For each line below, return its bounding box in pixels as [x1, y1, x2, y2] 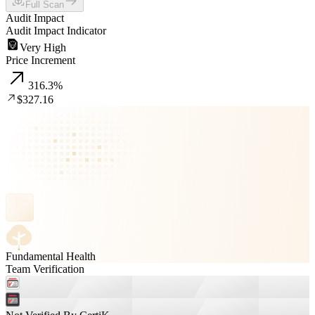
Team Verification [6, 263, 84, 275]
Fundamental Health [6, 250, 96, 262]
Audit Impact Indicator [6, 25, 106, 37]
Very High [20, 41, 66, 53]
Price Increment [6, 54, 75, 66]
